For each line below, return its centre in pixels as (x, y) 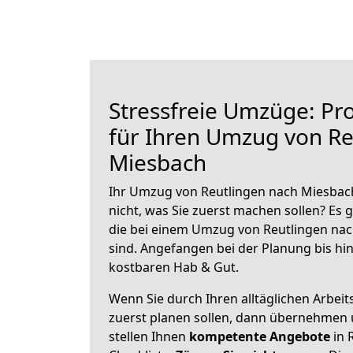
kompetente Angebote (260, 336)
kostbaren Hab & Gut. (174, 267)
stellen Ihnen (149, 336)
